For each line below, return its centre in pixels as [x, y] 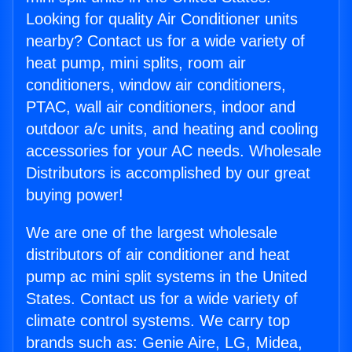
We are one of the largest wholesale [152, 233]
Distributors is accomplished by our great [168, 173]
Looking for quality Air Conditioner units [162, 19]
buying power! [75, 195]
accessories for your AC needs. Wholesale [174, 151]
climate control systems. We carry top [158, 321]
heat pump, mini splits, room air [136, 63]
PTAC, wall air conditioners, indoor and [161, 107]
